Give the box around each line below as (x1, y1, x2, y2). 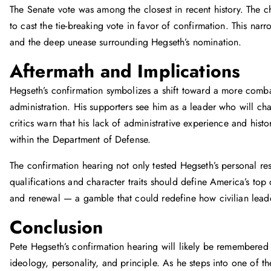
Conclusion (10, 214, 103, 240)
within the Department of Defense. (10, 132, 151, 146)
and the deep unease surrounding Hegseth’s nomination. (10, 35, 242, 49)
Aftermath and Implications (10, 58, 241, 84)
